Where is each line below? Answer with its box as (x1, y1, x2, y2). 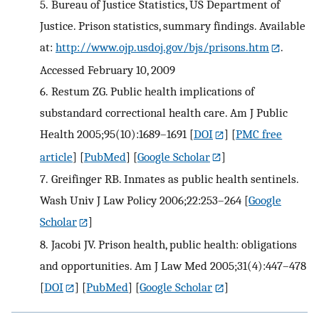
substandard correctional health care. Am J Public (40, 105, 288, 120)
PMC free (236, 126, 283, 141)
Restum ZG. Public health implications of (51, 83, 254, 98)
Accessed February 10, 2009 (40, 62, 175, 77)
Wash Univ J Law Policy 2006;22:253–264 (40, 193, 241, 208)
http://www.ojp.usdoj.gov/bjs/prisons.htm (56, 39, 269, 54)
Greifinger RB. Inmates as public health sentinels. (51, 172, 298, 187)
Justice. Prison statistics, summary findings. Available (40, 18, 305, 33)
